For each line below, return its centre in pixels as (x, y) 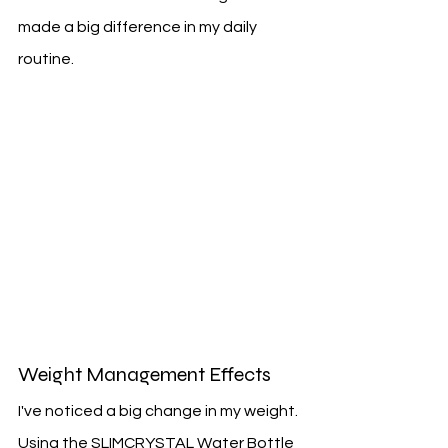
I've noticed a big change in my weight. (159, 411)
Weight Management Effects (144, 375)
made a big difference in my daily (139, 27)
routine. (46, 59)
